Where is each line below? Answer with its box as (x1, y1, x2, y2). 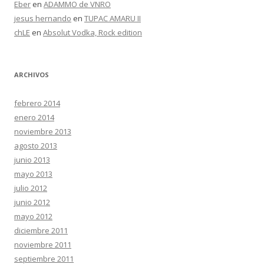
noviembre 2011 (14, 239, 71, 250)
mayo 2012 (14, 211, 52, 222)
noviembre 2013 (14, 126, 71, 137)
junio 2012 (14, 197, 50, 207)
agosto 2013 (14, 140, 57, 151)
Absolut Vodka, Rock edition (43, 27, 142, 38)
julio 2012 (14, 183, 47, 193)
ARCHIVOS (14, 70, 49, 79)
